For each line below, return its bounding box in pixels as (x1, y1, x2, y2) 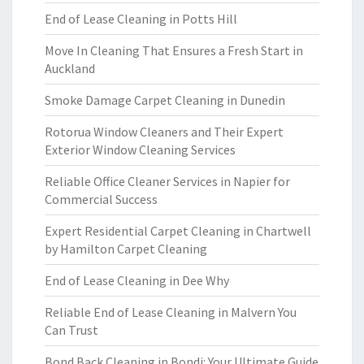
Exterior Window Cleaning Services (45, 141, 236, 158)
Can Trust (45, 322, 98, 338)
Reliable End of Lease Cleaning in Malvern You (45, 304, 297, 320)
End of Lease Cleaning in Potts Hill (45, 11, 237, 27)
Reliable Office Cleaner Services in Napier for (45, 173, 290, 189)
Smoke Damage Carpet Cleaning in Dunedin (45, 92, 285, 108)
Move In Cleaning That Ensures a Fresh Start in (45, 42, 303, 58)
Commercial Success (45, 191, 158, 207)
